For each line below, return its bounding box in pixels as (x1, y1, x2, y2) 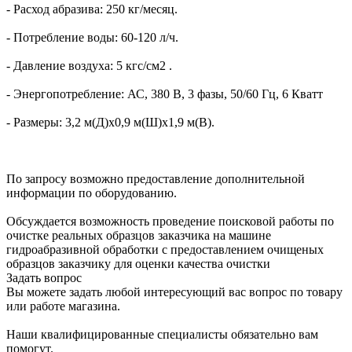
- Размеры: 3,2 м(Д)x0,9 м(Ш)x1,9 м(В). (6, 115, 214, 130)
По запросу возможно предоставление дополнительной (6, 172, 305, 186)
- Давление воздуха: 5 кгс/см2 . (6, 59, 172, 73)
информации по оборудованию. (6, 186, 177, 200)
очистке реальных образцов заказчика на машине (6, 229, 271, 243)
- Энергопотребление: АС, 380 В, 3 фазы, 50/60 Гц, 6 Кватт (6, 87, 323, 101)
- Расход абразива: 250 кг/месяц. (6, 2, 178, 16)
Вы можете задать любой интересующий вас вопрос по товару (6, 285, 343, 299)
